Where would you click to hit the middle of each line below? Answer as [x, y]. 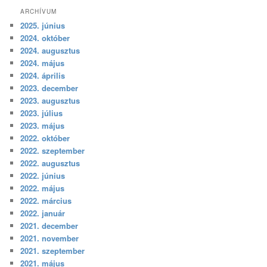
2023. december [49, 88]
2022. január [43, 213]
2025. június [43, 25]
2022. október [45, 138]
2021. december [49, 225]
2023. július [42, 113]
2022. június [43, 175]
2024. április [43, 75]
